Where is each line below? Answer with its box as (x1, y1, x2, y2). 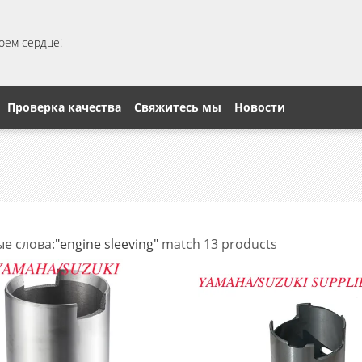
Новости (234, 99, 285, 115)
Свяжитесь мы (134, 99, 221, 115)
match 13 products (158, 235, 277, 253)
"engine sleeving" (55, 235, 158, 253)
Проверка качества (7, 99, 121, 115)
